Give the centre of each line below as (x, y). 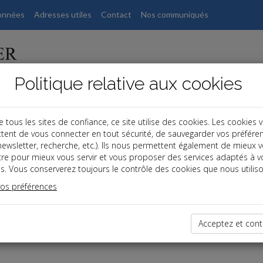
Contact (116, 14)
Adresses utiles (63, 14)
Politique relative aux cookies (128, 84)
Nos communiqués (175, 14)
